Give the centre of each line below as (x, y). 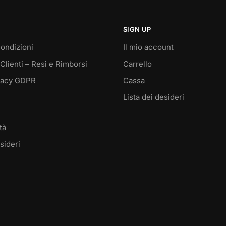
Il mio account (148, 47)
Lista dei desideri (154, 97)
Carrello (137, 64)
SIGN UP (137, 29)
